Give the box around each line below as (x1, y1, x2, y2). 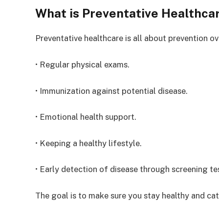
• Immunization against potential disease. (35, 86, 188, 96)
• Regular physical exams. (35, 59, 130, 69)
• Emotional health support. (35, 112, 136, 122)
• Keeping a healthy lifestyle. (35, 138, 142, 148)
